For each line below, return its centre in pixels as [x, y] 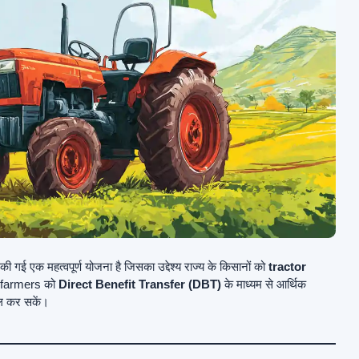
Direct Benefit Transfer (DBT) [140, 284]
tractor [287, 266]
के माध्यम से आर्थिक [264, 284]
